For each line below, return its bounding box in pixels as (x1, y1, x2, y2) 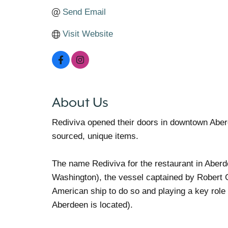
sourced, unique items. (52, 131, 138, 141)
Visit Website (63, 29, 113, 39)
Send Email (63, 7, 106, 17)
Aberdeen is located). (52, 200, 133, 210)
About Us (52, 95, 108, 110)
